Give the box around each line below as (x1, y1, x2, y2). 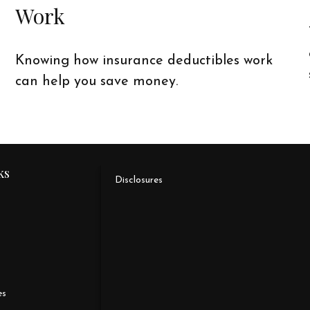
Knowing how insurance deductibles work (15, 53, 273, 68)
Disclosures (115, 174, 163, 185)
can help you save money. (15, 74, 179, 89)
